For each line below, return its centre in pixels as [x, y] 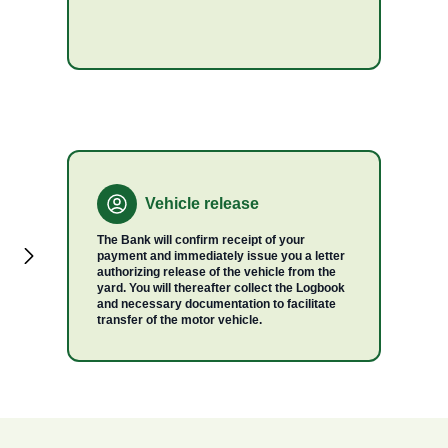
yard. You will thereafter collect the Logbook [220, 288]
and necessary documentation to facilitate [216, 304]
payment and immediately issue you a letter [220, 256]
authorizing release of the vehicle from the [216, 272]
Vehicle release [201, 203]
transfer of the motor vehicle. [179, 320]
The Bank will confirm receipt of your [200, 240]
